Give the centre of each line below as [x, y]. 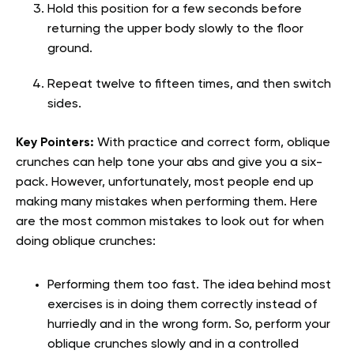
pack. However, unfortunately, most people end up [165, 182]
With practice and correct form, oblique [214, 143]
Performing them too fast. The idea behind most [189, 285]
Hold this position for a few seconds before [175, 9]
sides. [64, 104]
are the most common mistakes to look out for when [170, 222]
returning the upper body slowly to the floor [175, 29]
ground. [72, 49]
